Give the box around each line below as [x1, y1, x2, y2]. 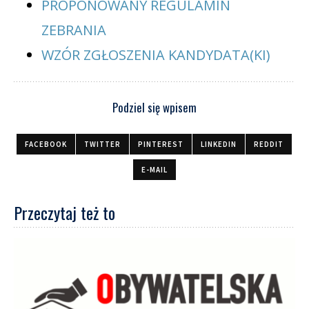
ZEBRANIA [41, 21, 106, 40]
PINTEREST [138, 139, 183, 150]
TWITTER [84, 139, 121, 150]
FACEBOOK [25, 139, 67, 150]
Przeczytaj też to [14, 200, 115, 226]
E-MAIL [141, 165, 168, 175]
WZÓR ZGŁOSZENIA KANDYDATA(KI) [41, 46, 270, 65]
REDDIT [254, 139, 283, 150]
